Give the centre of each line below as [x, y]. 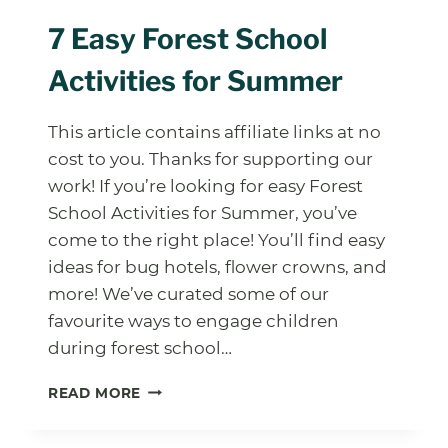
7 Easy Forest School [187, 38]
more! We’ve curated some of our [188, 293]
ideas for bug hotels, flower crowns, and [217, 266]
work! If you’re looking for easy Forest [205, 185]
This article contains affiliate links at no [214, 131]
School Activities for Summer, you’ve [202, 212]
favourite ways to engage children [193, 320]
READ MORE [95, 392]
